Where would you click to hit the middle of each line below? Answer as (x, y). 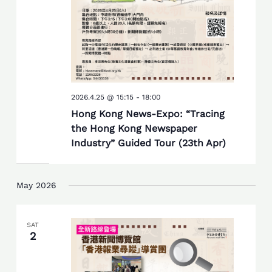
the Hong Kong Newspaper (134, 129)
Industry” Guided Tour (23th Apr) (148, 143)
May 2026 (37, 185)
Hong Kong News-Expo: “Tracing (148, 114)
